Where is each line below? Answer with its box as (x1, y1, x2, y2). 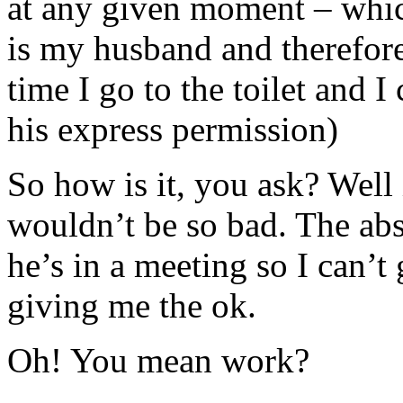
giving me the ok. (7, 285, 256, 325)
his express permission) (7, 109, 338, 148)
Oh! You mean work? (7, 340, 309, 380)
